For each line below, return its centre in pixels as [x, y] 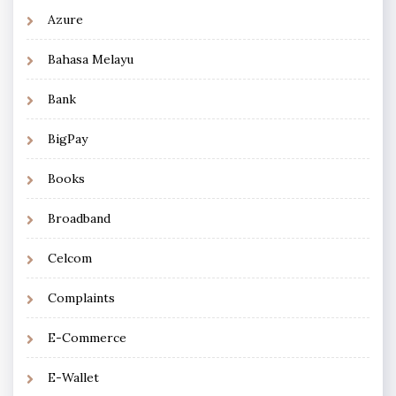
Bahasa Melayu [91, 59]
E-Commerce [87, 337]
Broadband [79, 218]
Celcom [70, 258]
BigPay [68, 138]
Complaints [81, 297]
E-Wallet [73, 377]
